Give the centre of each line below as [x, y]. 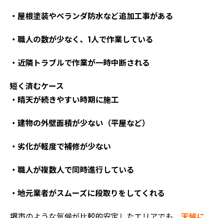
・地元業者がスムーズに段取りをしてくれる [87, 194]
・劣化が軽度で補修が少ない [60, 147]
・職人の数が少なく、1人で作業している [82, 40]
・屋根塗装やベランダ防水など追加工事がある [91, 17]
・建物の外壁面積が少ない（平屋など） [80, 124]
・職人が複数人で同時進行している [72, 170]
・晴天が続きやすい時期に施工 [64, 100]
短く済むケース [37, 87]
